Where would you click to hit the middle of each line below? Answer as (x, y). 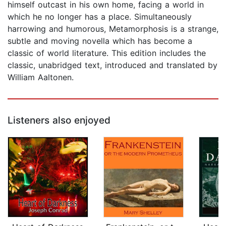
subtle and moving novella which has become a (100, 41)
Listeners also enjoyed (59, 121)
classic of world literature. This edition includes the (107, 53)
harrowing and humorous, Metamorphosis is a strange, (113, 29)
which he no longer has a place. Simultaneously (100, 17)
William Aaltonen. (41, 77)
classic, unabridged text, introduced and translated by (112, 65)
